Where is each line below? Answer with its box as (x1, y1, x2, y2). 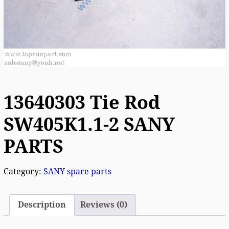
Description (17, 199, 66, 210)
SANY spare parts (43, 166, 111, 176)
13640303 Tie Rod (3, 91, 160, 113)
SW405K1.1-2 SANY (3, 113, 175, 135)
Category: (3, 166, 43, 176)
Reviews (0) (80, 199, 127, 210)
